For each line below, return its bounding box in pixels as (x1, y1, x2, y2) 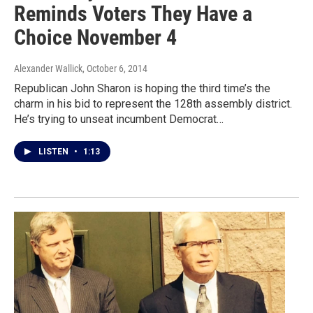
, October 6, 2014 (82, 63, 147, 75)
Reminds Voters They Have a (14, 1, 252, 27)
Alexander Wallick (14, 63, 82, 75)
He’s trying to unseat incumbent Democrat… (14, 112, 224, 126)
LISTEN (38, 147, 71, 157)
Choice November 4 (14, 25, 177, 50)
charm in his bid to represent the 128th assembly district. (14, 97, 292, 111)
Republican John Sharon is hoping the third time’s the (14, 82, 270, 96)
